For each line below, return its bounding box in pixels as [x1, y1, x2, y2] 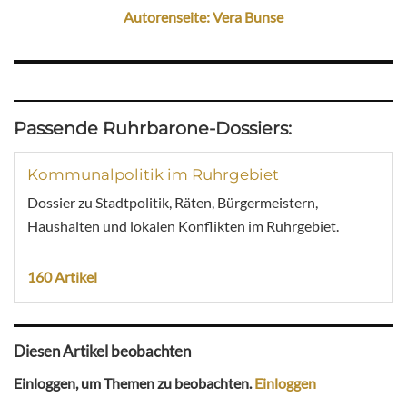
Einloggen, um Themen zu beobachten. [14, 374, 254, 392]
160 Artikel [27, 268, 97, 286]
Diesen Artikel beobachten [14, 341, 191, 361]
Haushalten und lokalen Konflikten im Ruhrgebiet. [27, 217, 339, 235]
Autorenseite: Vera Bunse [124, 7, 283, 25]
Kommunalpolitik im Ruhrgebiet [27, 165, 279, 184]
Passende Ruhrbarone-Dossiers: [14, 117, 292, 140]
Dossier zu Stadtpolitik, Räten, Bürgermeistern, [27, 194, 318, 212]
